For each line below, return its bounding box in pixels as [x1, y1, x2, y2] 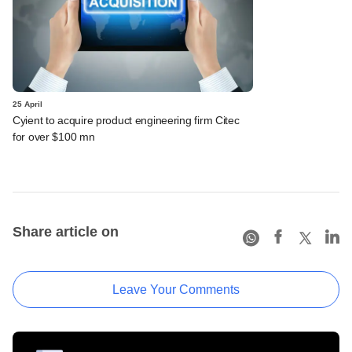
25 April [13, 99, 42, 108]
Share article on [13, 223, 119, 240]
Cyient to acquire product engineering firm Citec [13, 113, 240, 126]
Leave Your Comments [112, 282, 240, 296]
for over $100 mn [13, 130, 95, 143]
